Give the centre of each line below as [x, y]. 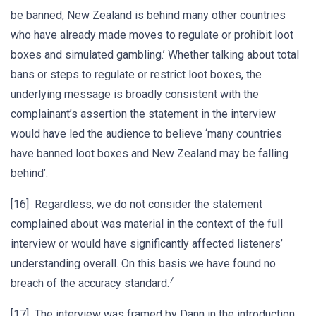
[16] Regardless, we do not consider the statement [136, 204]
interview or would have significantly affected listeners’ [147, 244]
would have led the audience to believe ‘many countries [146, 134]
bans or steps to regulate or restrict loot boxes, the [136, 74]
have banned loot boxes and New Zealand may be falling [150, 153]
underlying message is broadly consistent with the [135, 94]
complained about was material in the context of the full [147, 224]
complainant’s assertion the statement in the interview [143, 114]
